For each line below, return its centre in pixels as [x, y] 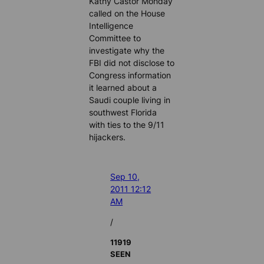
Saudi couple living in [130, 100]
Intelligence [111, 25]
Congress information [130, 75]
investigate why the [127, 50]
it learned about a [123, 87]
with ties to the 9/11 [127, 124]
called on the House [127, 13]
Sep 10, [125, 177]
